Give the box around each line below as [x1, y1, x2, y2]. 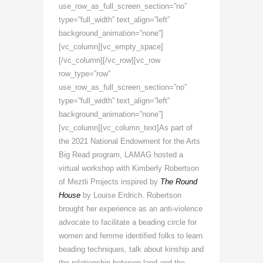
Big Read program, [59, 150, 124, 159]
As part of [159, 123, 193, 132]
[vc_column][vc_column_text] [59, 123, 159, 132]
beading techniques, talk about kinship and [59, 244, 204, 254]
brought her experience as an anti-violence [59, 204, 203, 213]
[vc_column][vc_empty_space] [59, 42, 163, 51]
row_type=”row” [59, 69, 110, 78]
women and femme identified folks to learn [59, 231, 203, 240]
